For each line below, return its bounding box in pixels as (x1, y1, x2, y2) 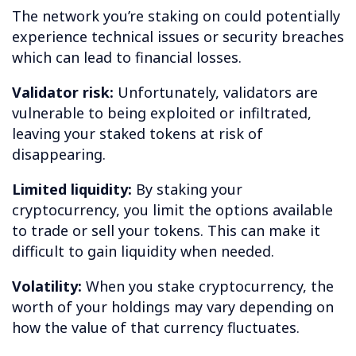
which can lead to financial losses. (12, 48, 242, 68)
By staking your (132, 180, 242, 199)
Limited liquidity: (12, 180, 132, 199)
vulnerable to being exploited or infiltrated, (12, 103, 311, 123)
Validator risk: (12, 83, 114, 103)
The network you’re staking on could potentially (12, 6, 340, 26)
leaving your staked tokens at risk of (12, 124, 263, 144)
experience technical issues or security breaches (12, 27, 344, 47)
